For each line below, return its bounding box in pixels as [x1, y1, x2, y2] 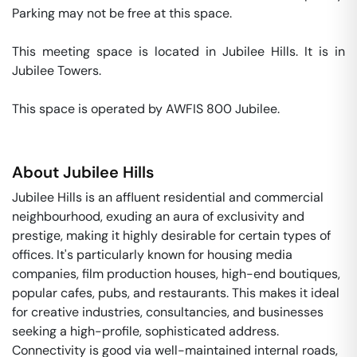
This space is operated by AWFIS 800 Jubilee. [12, 100, 283, 117]
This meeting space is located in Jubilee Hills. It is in [12, 43, 345, 60]
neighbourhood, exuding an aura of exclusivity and [12, 208, 304, 225]
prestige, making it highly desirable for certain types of [12, 227, 331, 244]
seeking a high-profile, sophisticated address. [12, 323, 279, 339]
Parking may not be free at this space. [12, 5, 235, 22]
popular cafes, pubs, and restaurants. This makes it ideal [12, 284, 339, 301]
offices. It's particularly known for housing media [12, 246, 292, 263]
